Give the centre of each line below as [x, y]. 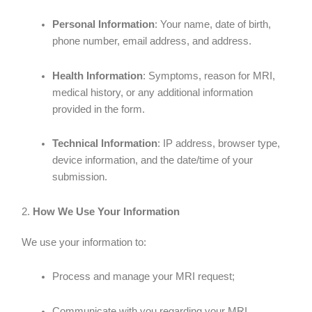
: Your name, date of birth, [213, 24]
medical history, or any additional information [153, 92]
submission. [80, 177]
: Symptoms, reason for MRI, [209, 76]
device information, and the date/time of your [153, 161]
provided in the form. [99, 109]
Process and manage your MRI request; [144, 277]
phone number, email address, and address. [152, 41]
